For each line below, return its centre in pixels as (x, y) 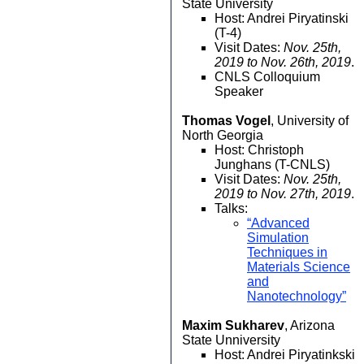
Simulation (278, 238)
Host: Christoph (259, 150)
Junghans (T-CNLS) (272, 165)
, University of (310, 121)
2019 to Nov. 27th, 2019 (283, 194)
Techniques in (287, 252)
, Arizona (310, 325)
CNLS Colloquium (267, 77)
